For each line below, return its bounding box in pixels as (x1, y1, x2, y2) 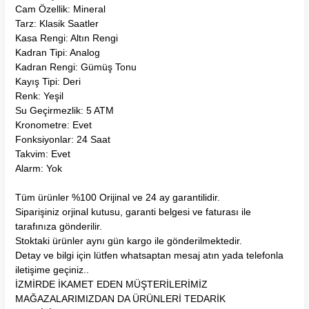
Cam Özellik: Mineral (15, 3, 106, 14)
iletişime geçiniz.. (15, 263, 89, 275)
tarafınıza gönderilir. (15, 220, 102, 232)
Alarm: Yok (15, 162, 62, 174)
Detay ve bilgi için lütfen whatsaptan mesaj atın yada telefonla (15, 249, 283, 261)
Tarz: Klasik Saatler (15, 17, 99, 29)
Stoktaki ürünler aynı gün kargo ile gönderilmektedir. (15, 235, 242, 246)
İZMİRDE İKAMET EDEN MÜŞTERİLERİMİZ (15, 278, 208, 290)
